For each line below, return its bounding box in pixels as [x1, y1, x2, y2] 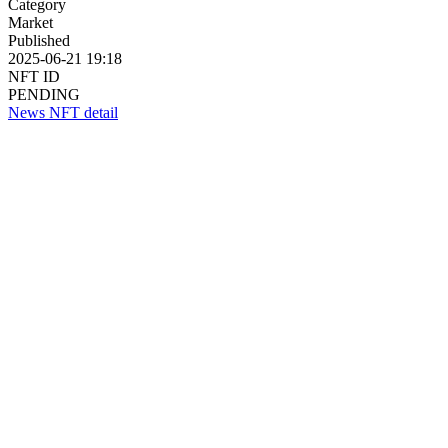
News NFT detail [8, 103, 118, 121]
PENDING [8, 85, 80, 103]
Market [8, 13, 53, 31]
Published [8, 31, 70, 49]
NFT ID [8, 67, 60, 85]
